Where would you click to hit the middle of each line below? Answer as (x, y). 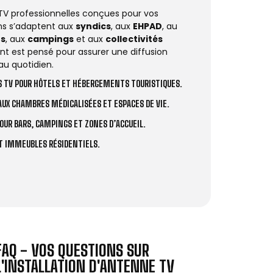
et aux (90, 39)
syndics (93, 26)
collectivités (134, 39)
